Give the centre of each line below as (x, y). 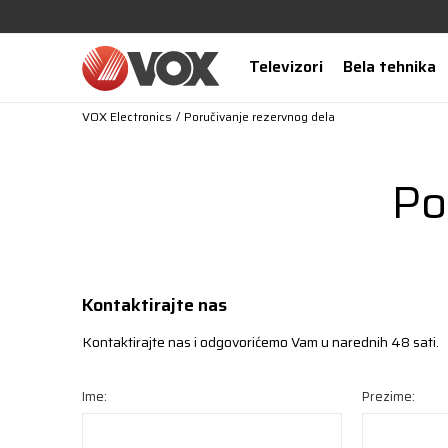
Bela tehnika (389, 66)
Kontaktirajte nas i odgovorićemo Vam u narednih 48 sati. (260, 342)
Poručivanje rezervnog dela (259, 116)
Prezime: (388, 396)
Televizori (285, 66)
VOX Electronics (127, 116)
